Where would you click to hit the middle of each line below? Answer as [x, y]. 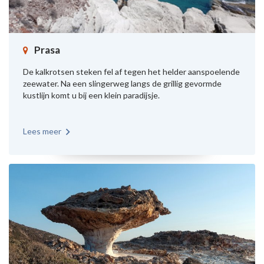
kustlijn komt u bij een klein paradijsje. [91, 95]
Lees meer [42, 131]
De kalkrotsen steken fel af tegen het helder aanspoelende [131, 71]
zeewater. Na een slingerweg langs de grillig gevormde [122, 83]
